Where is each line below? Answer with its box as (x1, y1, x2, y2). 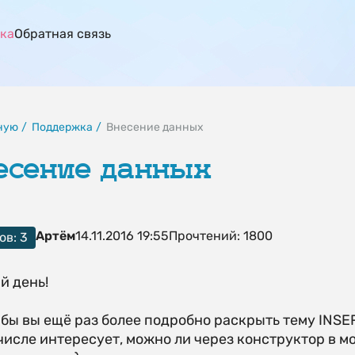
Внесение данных (105, 120, 204, 134)
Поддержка (31, 120, 93, 134)
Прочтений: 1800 (168, 228, 273, 243)
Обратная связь (13, 26, 111, 41)
